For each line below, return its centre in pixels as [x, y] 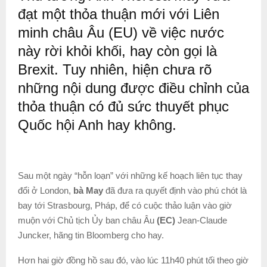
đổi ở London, [46, 190]
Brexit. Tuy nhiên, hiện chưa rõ [115, 69]
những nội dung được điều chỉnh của [133, 88]
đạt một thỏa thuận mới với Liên [119, 14]
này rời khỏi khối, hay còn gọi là [117, 51]
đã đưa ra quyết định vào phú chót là [175, 190]
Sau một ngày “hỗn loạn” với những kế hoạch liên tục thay [130, 175]
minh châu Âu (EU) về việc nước [121, 32]
